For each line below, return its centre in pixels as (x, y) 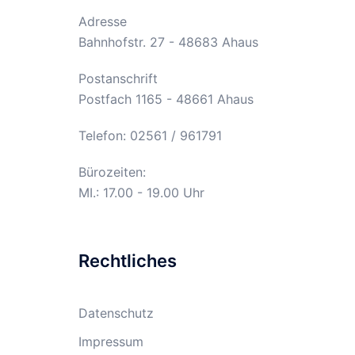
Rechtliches (127, 261)
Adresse (102, 21)
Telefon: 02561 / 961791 (150, 136)
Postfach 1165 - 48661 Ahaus (166, 99)
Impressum (111, 342)
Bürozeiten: (112, 172)
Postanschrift (118, 78)
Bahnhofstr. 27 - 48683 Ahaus (168, 42)
